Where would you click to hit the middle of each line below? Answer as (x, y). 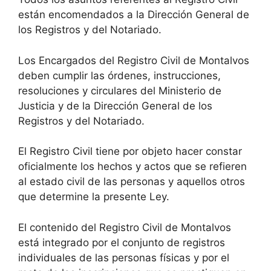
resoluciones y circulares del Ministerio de (120, 90)
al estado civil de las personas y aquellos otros (132, 182)
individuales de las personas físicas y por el (124, 257)
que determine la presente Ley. (94, 197)
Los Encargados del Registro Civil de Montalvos (134, 60)
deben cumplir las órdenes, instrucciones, (119, 75)
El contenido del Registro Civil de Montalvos (125, 227)
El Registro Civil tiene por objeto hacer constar (130, 152)
